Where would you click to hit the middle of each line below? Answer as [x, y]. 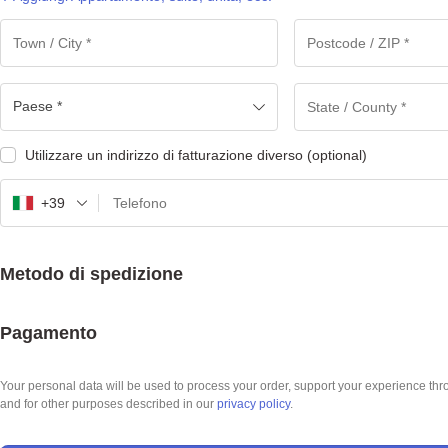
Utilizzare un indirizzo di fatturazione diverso [166, 155]
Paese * [37, 106]
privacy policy [253, 404]
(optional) [337, 155]
